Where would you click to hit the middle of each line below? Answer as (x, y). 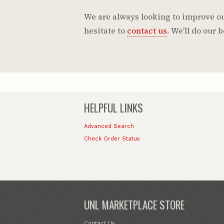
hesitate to (105, 30)
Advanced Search (109, 126)
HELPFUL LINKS (113, 107)
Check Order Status (112, 139)
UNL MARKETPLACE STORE (134, 204)
